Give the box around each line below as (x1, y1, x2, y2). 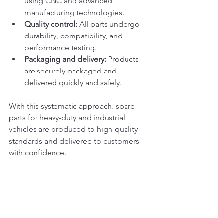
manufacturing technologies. (24, 8, 124, 17)
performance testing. (24, 43, 97, 52)
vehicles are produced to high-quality (9, 125, 140, 134)
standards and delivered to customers (9, 136, 141, 145)
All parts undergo (77, 19, 142, 29)
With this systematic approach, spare (9, 101, 137, 110)
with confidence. (9, 148, 66, 157)
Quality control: (24, 19, 77, 29)
